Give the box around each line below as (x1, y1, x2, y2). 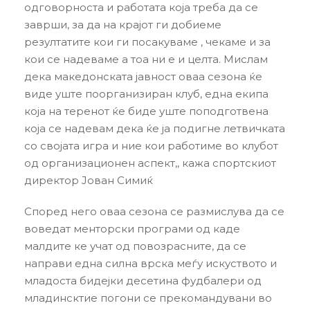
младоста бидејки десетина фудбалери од (24, 274, 262, 287)
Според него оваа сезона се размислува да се (24, 205, 284, 218)
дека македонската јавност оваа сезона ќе (24, 70, 262, 83)
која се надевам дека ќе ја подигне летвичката (24, 122, 285, 135)
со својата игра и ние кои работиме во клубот (24, 139, 278, 152)
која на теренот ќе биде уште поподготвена (24, 104, 268, 118)
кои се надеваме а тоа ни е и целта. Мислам (24, 53, 268, 66)
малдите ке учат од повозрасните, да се (24, 239, 246, 253)
